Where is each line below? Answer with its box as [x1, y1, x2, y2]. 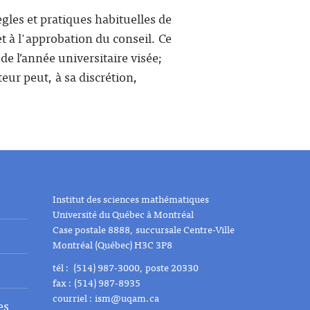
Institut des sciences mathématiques [52, 190, 209, 206]
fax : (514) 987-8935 [52, 274, 140, 290]
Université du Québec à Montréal [52, 206, 194, 221]
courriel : [52, 289, 95, 305]
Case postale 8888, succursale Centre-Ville [52, 221, 235, 237]
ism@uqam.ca [94, 289, 159, 305]
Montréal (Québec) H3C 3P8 [52, 236, 172, 252]
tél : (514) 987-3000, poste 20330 [52, 259, 199, 275]
